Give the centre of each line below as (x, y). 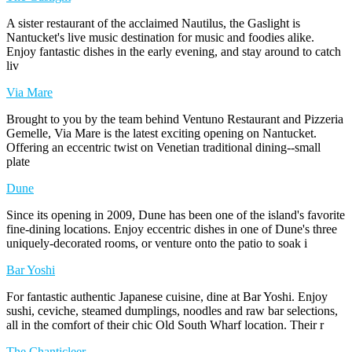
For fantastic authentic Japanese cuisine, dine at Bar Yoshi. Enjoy (167, 296)
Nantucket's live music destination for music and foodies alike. (160, 37)
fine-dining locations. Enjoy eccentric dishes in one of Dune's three (172, 229)
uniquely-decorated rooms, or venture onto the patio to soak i (157, 243)
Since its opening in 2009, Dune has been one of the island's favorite (176, 214)
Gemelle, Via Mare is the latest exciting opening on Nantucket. (161, 133)
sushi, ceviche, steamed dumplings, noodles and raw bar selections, (172, 310)
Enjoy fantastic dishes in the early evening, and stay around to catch (174, 51)
